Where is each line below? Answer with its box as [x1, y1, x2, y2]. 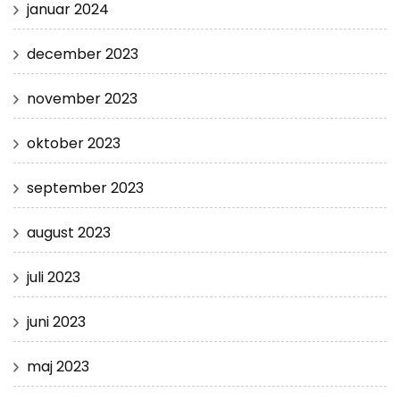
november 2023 [27, 88, 137, 110]
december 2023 [27, 44, 138, 65]
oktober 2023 [27, 133, 121, 154]
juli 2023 [27, 267, 80, 288]
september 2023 [27, 178, 144, 199]
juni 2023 [27, 312, 86, 333]
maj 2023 [27, 356, 89, 378]
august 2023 [27, 222, 111, 244]
